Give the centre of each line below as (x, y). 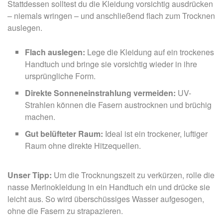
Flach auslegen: (55, 52)
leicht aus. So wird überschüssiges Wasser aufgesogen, (106, 199)
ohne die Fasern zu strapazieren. (65, 211)
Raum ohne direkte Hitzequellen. (83, 145)
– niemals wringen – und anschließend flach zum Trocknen (111, 15)
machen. (40, 116)
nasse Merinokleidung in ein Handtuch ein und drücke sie (109, 187)
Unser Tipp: (30, 175)
